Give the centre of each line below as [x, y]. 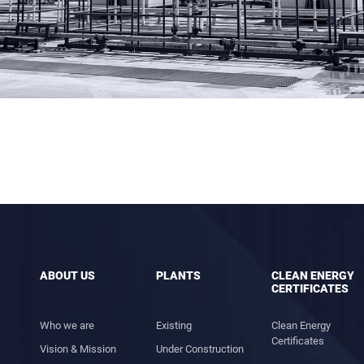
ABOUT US [67, 275]
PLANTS [178, 275]
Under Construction [199, 349]
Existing [173, 325]
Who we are [67, 325]
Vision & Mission [78, 349]
